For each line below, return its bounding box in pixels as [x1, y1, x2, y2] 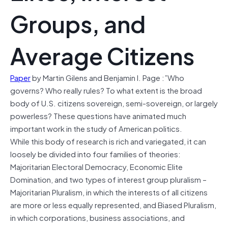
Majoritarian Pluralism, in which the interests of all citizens [10, 185, 208, 198]
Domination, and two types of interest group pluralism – [10, 173, 207, 185]
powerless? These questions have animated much [10, 109, 186, 122]
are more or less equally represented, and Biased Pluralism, [10, 198, 216, 211]
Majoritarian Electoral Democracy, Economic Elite [10, 160, 183, 173]
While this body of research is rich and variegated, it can [10, 134, 206, 147]
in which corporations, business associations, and [10, 211, 185, 223]
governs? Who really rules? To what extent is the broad [10, 83, 202, 96]
